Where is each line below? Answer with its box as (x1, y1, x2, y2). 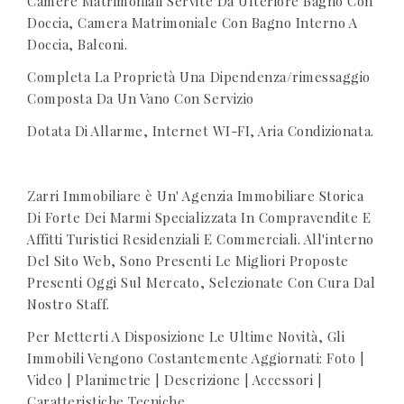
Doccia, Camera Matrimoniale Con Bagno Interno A (27, 14, 358, 32)
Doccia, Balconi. (27, 35, 128, 53)
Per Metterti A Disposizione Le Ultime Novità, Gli (27, 327, 345, 345)
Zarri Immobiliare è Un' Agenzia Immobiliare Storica (27, 187, 364, 205)
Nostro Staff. (27, 295, 110, 313)
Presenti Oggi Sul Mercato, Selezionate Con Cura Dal (27, 273, 376, 291)
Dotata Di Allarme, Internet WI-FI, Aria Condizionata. (27, 122, 374, 140)
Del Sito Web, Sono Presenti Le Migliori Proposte (27, 252, 349, 270)
